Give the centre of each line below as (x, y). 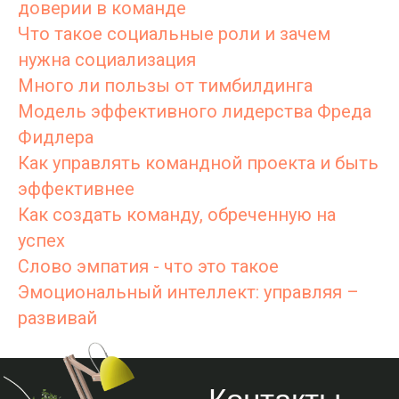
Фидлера (56, 137)
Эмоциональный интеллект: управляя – (188, 292)
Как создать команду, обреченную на (177, 215)
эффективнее (76, 189)
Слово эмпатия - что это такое (148, 266)
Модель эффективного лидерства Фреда (195, 111)
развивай (57, 318)
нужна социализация (107, 60)
